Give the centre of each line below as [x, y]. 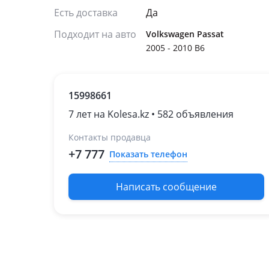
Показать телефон [148, 154]
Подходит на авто [95, 34]
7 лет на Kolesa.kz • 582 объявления [151, 114]
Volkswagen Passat [185, 34]
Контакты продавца [110, 137]
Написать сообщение [166, 187]
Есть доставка [86, 13]
